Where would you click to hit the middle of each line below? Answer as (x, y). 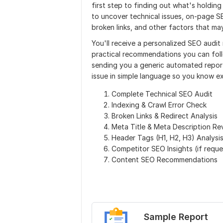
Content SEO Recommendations (165, 160)
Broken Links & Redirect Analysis (165, 116)
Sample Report (176, 217)
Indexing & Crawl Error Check (159, 105)
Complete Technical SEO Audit (162, 94)
